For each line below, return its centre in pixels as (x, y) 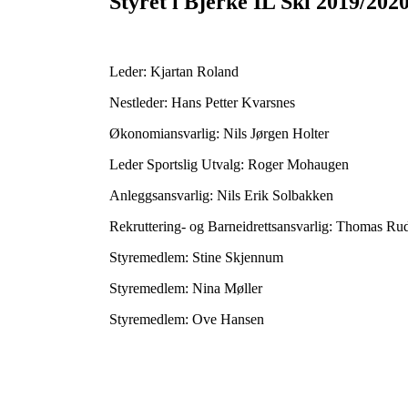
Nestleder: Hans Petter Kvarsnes (202, 102)
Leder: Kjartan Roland (174, 71)
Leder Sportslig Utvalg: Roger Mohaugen (229, 164)
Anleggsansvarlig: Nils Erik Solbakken (221, 195)
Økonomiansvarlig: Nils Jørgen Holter (219, 133)
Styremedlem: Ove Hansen (187, 319)
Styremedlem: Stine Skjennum (196, 257)
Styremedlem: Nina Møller (186, 288)
